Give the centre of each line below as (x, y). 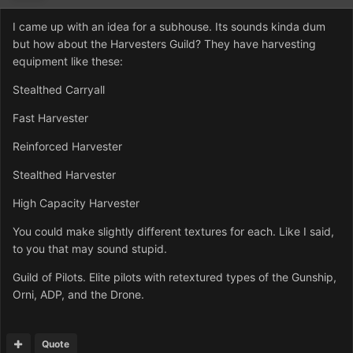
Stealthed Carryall (59, 90)
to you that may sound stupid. (90, 249)
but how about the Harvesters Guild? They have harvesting (164, 44)
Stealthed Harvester (64, 175)
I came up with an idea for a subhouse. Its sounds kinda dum (169, 27)
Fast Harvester (50, 118)
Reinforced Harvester (67, 147)
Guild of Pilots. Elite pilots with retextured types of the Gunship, (175, 277)
